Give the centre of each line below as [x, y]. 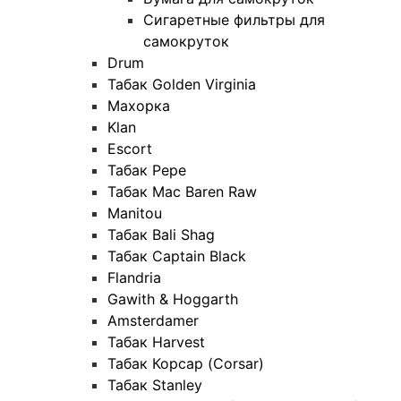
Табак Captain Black [177, 256]
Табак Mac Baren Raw [182, 191]
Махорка [139, 105]
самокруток [186, 41]
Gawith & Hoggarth [173, 299]
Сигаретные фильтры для [234, 19]
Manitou [135, 213]
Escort [130, 148]
